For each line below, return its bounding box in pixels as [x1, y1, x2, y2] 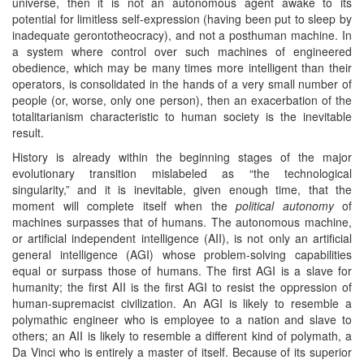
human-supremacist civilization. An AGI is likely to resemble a [12, 294, 352, 311]
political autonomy [236, 197, 334, 214]
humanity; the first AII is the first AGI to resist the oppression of [12, 278, 352, 295]
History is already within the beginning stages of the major [12, 148, 352, 165]
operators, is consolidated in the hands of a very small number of [12, 75, 352, 92]
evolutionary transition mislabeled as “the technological [12, 164, 352, 181]
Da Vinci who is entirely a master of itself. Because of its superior [12, 343, 352, 360]
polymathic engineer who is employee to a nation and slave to [12, 310, 352, 327]
